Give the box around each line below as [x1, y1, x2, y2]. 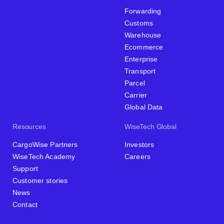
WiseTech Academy [12, 152, 75, 160]
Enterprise [124, 54, 158, 63]
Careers [124, 152, 150, 160]
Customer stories [12, 176, 68, 184]
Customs [124, 18, 153, 27]
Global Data [124, 102, 163, 111]
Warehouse [124, 30, 161, 39]
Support [12, 164, 38, 172]
